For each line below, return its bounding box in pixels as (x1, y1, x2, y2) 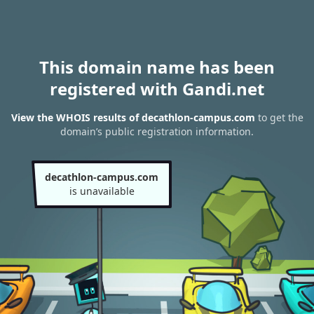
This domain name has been (39, 55, 275, 78)
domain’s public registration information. (60, 125, 254, 139)
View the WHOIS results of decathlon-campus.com (11, 111, 255, 125)
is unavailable (69, 184, 135, 198)
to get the (254, 111, 303, 125)
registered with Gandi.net (50, 77, 264, 100)
